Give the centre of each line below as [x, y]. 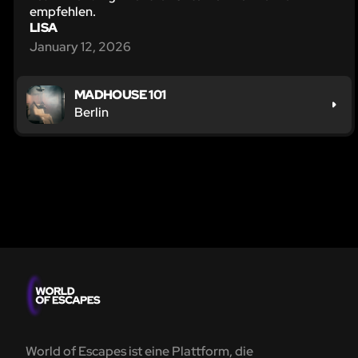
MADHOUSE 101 [120, 94]
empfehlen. [63, 11]
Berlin [91, 112]
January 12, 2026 [80, 46]
